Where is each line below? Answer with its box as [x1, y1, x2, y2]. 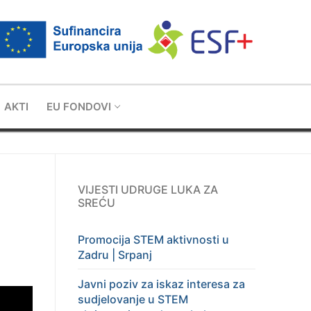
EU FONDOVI [46, 100, 111, 114]
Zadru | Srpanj [78, 247, 152, 262]
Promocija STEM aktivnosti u [78, 232, 229, 246]
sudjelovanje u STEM [78, 292, 188, 306]
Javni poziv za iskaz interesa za [78, 277, 245, 291]
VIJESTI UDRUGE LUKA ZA [78, 182, 218, 196]
